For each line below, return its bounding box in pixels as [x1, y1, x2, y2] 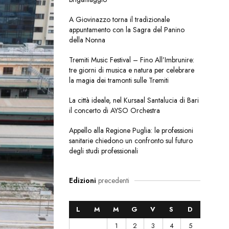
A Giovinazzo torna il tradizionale [68, 14, 170, 25]
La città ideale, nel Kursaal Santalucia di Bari [68, 95, 199, 106]
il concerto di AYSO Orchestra [68, 105, 160, 116]
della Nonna [68, 35, 105, 45]
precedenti [96, 175, 129, 186]
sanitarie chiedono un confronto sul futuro [68, 135, 193, 146]
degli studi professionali [68, 146, 138, 156]
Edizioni [68, 175, 96, 186]
